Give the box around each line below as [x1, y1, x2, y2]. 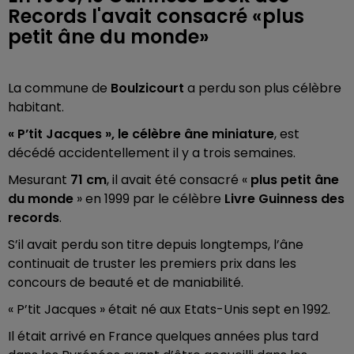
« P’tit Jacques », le [8, 125, 129, 143]
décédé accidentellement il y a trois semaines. [8, 144, 296, 162]
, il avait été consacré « [107, 171, 250, 189]
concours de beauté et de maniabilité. [8, 273, 243, 292]
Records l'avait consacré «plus [8, 3, 304, 29]
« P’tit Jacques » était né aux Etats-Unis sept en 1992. [8, 300, 330, 318]
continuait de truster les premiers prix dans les [8, 254, 296, 273]
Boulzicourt [111, 79, 184, 97]
